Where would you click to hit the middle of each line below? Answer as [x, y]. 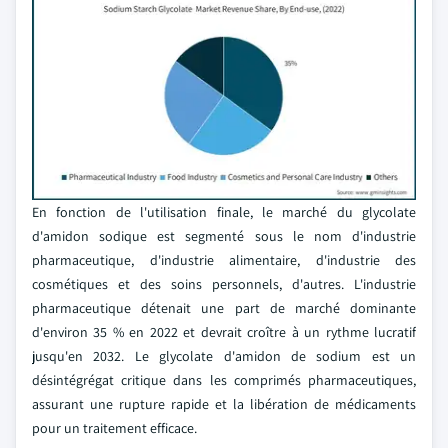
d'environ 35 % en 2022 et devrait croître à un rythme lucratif [224, 332]
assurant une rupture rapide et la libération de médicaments [224, 404]
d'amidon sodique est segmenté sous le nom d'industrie [224, 236]
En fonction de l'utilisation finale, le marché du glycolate [224, 212]
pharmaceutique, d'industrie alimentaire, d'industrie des [224, 260]
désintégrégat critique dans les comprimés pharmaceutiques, [224, 380]
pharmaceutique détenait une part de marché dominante [224, 308]
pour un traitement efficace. [114, 428]
